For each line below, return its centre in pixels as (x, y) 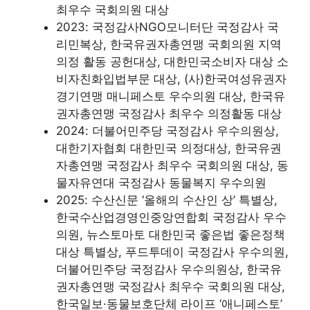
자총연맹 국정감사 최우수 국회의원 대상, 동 (172, 165)
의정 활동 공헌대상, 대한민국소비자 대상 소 (172, 62)
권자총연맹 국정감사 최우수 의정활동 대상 (169, 113)
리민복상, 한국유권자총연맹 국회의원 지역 (169, 44)
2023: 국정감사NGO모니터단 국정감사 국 (167, 27)
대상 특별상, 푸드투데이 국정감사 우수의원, (172, 252)
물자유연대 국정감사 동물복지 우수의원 (161, 183)
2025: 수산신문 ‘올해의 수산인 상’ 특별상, (167, 200)
